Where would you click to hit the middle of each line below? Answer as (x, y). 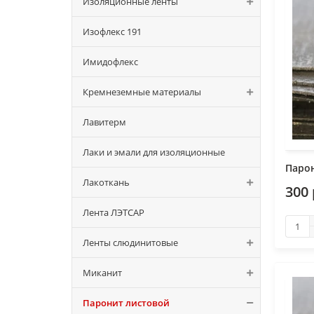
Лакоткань (106, 182)
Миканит (102, 273)
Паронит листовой (126, 303)
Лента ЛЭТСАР (114, 212)
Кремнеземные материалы (142, 92)
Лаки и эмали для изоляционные (154, 152)
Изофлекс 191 (112, 32)
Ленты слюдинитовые (130, 243)
